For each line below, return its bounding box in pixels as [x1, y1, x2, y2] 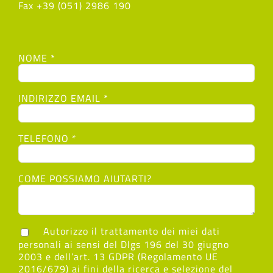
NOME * [18, 51, 55, 66]
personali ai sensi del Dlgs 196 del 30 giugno [18, 236, 229, 252]
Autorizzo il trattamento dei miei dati [40, 224, 220, 239]
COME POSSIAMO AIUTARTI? [18, 171, 152, 186]
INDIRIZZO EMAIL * [18, 91, 108, 106]
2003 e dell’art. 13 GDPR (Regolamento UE [18, 249, 218, 264]
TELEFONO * [18, 131, 77, 146]
